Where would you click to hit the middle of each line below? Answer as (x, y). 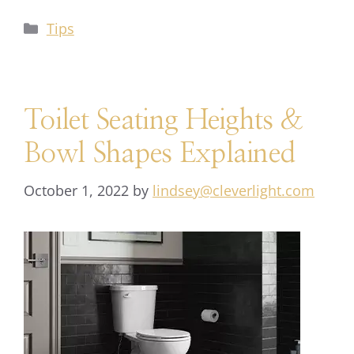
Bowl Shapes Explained (160, 154)
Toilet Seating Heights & (164, 121)
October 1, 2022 (76, 190)
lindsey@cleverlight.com (233, 190)
